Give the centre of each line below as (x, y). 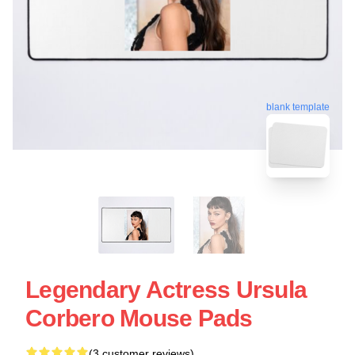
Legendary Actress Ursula (166, 290)
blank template (298, 105)
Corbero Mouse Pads (139, 319)
